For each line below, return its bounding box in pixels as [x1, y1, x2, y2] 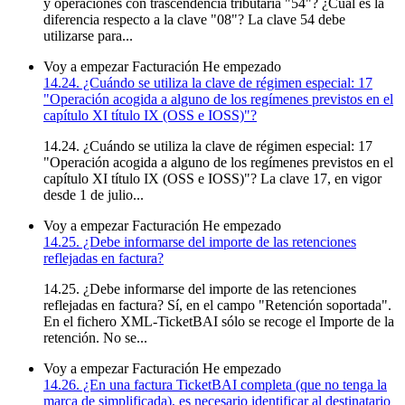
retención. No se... [43, 329, 147, 345]
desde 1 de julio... [43, 186, 144, 202]
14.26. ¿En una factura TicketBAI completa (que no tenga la [43, 376, 387, 392]
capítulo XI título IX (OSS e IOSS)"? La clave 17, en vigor [43, 170, 381, 186]
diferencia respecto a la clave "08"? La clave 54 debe [43, 11, 345, 27]
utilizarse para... [43, 27, 133, 43]
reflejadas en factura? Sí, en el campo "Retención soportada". [43, 297, 391, 313]
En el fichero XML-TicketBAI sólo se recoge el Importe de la [43, 313, 394, 329]
